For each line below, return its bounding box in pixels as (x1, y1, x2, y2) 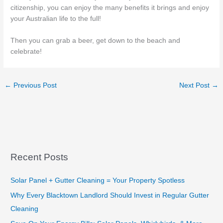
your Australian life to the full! (10, 15, 102, 23)
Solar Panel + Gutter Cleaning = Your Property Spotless (10, 176, 185, 184)
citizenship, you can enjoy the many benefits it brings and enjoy (10, 4, 210, 12)
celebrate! (10, 48, 42, 56)
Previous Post (11, 82, 57, 90)
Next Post (179, 82, 212, 90)
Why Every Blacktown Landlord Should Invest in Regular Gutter (10, 192, 210, 200)
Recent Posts (10, 151, 69, 162)
